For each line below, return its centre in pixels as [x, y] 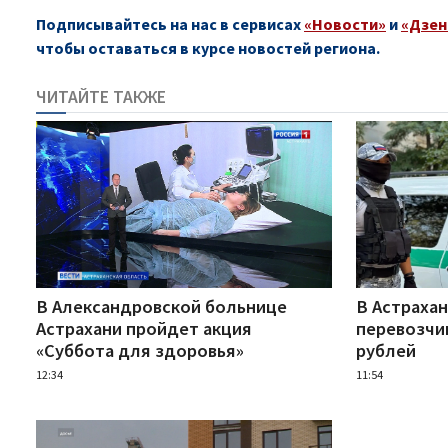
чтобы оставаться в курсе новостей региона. [208, 48]
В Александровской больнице [161, 306]
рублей [385, 350]
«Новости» [345, 24]
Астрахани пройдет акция [144, 328]
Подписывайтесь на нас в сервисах [170, 24]
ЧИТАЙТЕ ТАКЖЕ [101, 97]
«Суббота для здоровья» [140, 350]
